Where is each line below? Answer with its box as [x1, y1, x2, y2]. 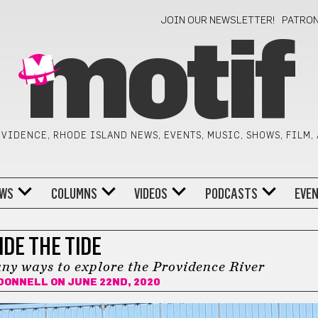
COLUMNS [50, 185, 97, 202]
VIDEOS [134, 185, 168, 202]
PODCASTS [204, 185, 258, 202]
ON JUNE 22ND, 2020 [48, 278, 161, 287]
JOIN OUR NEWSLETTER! [160, 16, 276, 26]
